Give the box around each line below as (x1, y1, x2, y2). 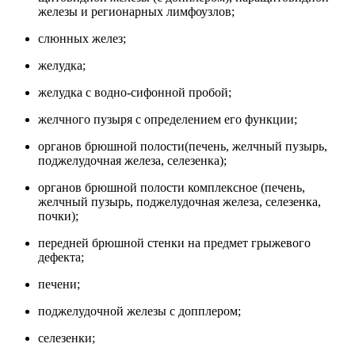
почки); (38, 209, 78, 223)
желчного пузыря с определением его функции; (38, 113, 297, 127)
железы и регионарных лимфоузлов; (38, 5, 235, 19)
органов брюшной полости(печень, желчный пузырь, (38, 139, 327, 154)
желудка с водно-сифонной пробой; (38, 86, 231, 100)
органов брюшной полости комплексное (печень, (38, 181, 305, 195)
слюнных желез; (38, 32, 126, 46)
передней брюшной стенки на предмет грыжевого (38, 236, 311, 250)
